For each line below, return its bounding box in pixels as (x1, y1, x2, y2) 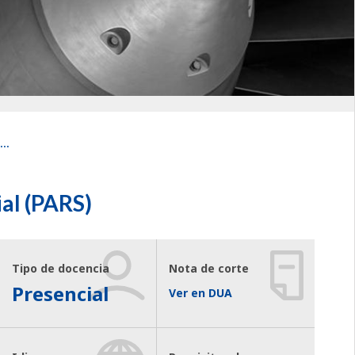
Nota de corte (169, 260, 250, 276)
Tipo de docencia (11, 260, 109, 276)
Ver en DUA (169, 284, 233, 300)
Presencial (11, 280, 109, 307)
